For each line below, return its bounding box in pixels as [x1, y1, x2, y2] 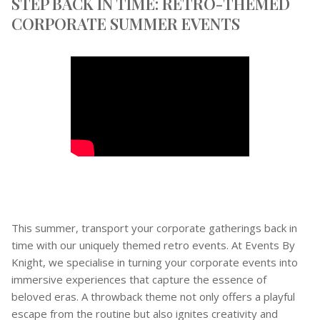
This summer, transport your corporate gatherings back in [11, 221, 297, 236]
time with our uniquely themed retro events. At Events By [11, 238, 295, 253]
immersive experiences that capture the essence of [11, 272, 266, 287]
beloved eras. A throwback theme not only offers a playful [11, 289, 295, 304]
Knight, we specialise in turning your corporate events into [11, 255, 298, 270]
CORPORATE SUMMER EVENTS [11, 13, 240, 34]
